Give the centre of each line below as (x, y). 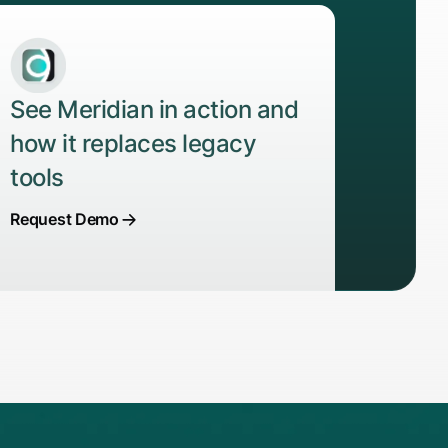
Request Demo (64, 219)
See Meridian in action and (154, 110)
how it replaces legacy (133, 144)
